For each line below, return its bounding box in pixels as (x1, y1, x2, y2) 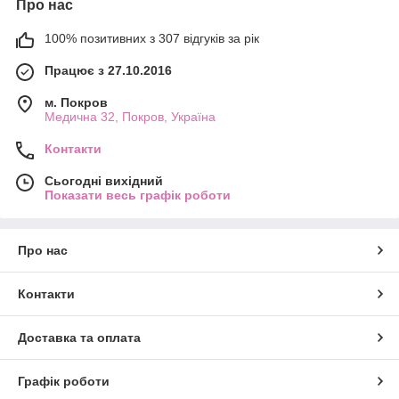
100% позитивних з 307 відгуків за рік (45, 30, 259, 45)
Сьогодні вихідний (45, 173, 163, 188)
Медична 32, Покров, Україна (45, 109, 216, 124)
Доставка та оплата (18, 330, 141, 345)
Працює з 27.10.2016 (45, 62, 172, 77)
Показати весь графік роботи (45, 187, 231, 202)
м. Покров (45, 94, 108, 110)
